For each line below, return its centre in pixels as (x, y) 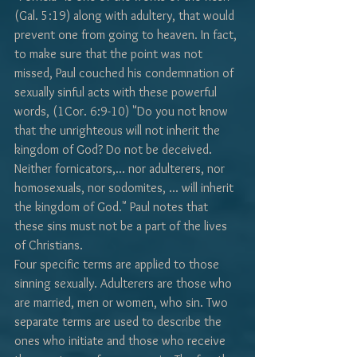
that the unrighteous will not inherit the (119, 131)
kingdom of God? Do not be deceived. (115, 150)
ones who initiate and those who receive (122, 341)
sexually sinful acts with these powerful (117, 92)
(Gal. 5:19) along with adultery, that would (126, 16)
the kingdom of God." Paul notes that (113, 207)
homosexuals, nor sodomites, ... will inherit (126, 188)
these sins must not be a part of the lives (122, 226)
